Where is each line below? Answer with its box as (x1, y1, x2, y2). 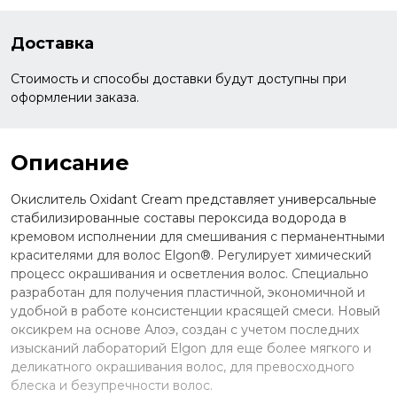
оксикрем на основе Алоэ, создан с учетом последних (11, 321, 359, 338)
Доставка (11, 33, 94, 53)
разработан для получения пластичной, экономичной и (11, 284, 365, 300)
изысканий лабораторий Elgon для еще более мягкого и (11, 339, 371, 356)
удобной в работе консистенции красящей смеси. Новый (11, 302, 380, 319)
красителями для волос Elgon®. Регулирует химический (11, 246, 371, 263)
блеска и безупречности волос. (11, 377, 213, 393)
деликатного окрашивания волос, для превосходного (11, 358, 354, 375)
